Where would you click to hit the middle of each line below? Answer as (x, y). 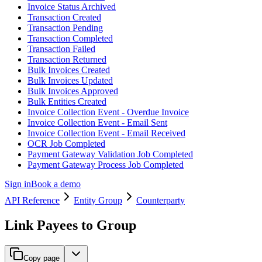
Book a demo (56, 184)
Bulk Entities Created (67, 102)
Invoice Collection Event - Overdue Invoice (108, 112)
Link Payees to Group (70, 225)
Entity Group (98, 200)
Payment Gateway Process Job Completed (106, 165)
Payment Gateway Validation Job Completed (110, 154)
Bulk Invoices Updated (70, 81)
